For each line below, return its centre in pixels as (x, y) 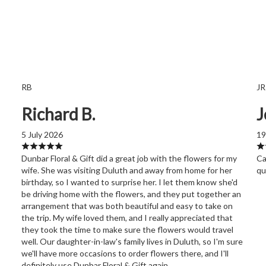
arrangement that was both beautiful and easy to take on (127, 206)
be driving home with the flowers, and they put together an (131, 194)
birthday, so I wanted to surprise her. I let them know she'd (129, 182)
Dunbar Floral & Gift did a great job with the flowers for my (129, 159)
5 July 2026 (42, 135)
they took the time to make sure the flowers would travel (127, 230)
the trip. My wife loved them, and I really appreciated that (127, 218)
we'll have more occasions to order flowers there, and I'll (125, 254)
